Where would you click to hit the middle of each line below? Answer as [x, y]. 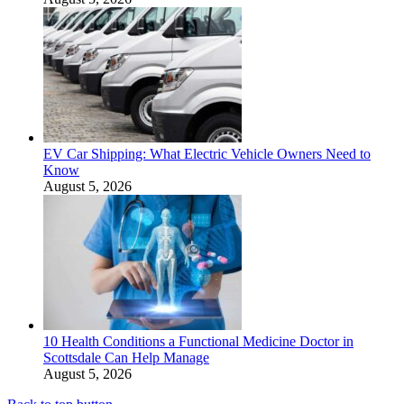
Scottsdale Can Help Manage [126, 357]
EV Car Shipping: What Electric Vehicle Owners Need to [207, 153]
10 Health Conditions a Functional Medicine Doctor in [198, 341]
